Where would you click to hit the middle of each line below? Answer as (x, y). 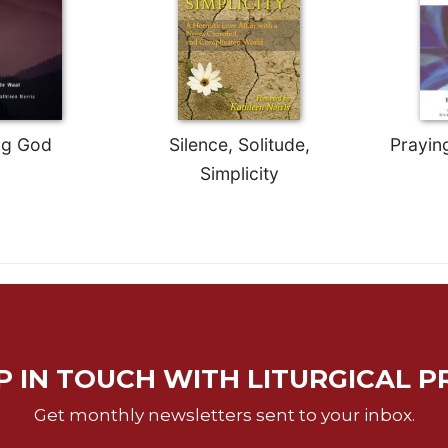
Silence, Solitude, (239, 144)
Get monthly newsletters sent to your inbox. (224, 414)
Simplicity (239, 173)
